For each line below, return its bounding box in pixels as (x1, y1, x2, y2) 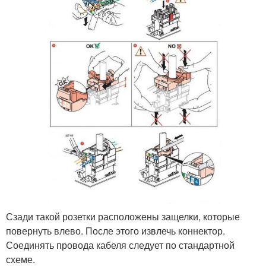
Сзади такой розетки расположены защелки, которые (6, 210, 240, 224)
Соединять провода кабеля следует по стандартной (6, 238, 235, 252)
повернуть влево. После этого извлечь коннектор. (6, 224, 225, 238)
